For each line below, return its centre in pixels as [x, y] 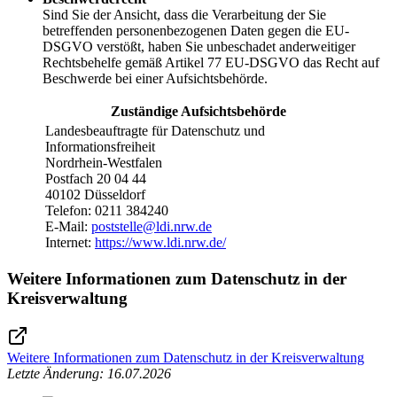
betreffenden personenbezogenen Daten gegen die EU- [196, 30]
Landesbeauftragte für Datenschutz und [155, 130]
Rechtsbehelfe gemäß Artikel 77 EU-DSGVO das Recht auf [211, 62]
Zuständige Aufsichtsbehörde [198, 111]
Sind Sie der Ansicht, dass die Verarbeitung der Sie [184, 14]
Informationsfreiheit [100, 146]
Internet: [70, 242]
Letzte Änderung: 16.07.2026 [89, 374]
